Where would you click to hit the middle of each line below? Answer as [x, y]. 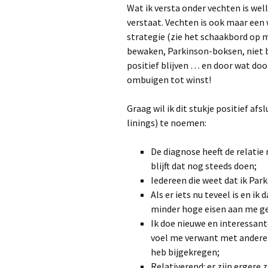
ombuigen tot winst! [169, 80]
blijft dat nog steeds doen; [204, 166]
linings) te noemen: [167, 123]
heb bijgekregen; [185, 252]
